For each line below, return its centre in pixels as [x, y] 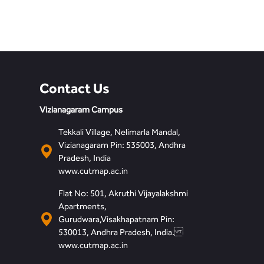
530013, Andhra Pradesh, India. [121, 232]
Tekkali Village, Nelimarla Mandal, [119, 132]
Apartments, [82, 206]
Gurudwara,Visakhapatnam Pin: [116, 219]
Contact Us [74, 88]
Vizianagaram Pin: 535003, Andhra [122, 145]
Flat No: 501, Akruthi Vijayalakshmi [123, 193]
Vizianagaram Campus [81, 110]
